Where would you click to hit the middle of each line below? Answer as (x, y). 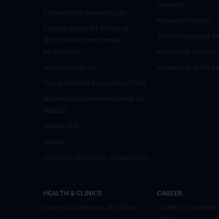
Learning (171, 5)
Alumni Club (61, 126)
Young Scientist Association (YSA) (94, 83)
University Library (69, 67)
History (54, 142)
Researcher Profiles (186, 52)
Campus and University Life (84, 13)
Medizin (55, 110)
